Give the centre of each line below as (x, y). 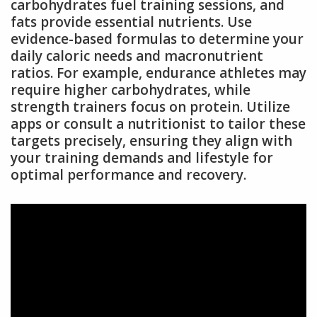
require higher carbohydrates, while (131, 90)
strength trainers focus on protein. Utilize (150, 107)
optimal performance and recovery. (128, 175)
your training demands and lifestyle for (142, 158)
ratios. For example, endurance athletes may (158, 73)
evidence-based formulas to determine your (157, 39)
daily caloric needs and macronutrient (137, 56)
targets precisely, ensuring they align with (151, 141)
